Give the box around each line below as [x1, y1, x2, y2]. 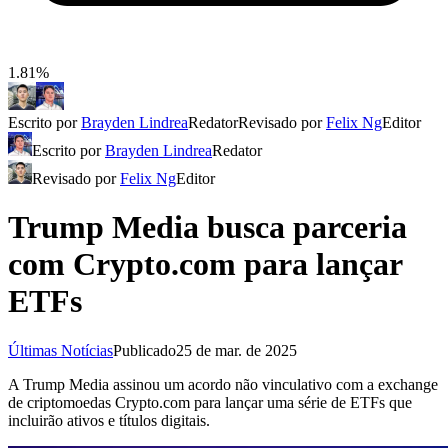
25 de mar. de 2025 [176, 341, 297, 359]
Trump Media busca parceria [8, 209, 407, 246]
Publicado [113, 341, 176, 359]
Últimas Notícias [8, 341, 113, 359]
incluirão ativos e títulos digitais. [8, 411, 210, 429]
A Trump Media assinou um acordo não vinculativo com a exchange [8, 375, 438, 393]
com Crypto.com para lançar [8, 246, 402, 283]
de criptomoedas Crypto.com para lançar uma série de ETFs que [8, 393, 412, 411]
